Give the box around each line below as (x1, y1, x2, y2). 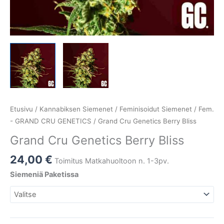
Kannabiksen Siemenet (39, 104, 113, 113)
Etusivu (10, 104, 33, 113)
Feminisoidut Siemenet (119, 104, 192, 113)
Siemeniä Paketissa (10, 170, 78, 179)
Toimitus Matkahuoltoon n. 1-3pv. (54, 156, 169, 165)
